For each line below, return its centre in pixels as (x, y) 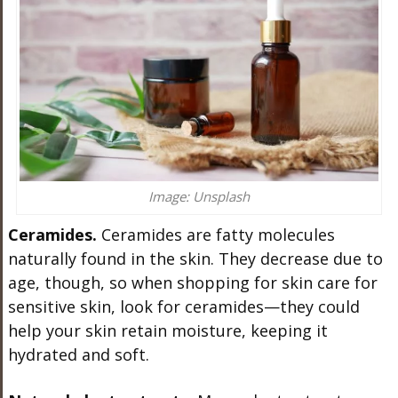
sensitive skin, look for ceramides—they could (183, 306)
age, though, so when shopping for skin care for (192, 282)
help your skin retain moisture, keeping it (167, 330)
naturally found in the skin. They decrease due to (195, 258)
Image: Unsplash (199, 196)
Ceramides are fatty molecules (215, 234)
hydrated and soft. (78, 354)
